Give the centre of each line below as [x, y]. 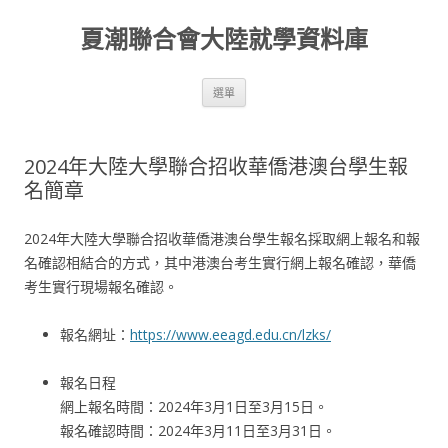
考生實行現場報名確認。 [101, 286]
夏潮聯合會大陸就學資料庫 [224, 38]
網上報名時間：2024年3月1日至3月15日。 [194, 406]
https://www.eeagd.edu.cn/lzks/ [230, 334]
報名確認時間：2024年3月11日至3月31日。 [198, 430]
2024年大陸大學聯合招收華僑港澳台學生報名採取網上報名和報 [222, 238]
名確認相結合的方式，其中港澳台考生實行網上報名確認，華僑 [220, 262]
